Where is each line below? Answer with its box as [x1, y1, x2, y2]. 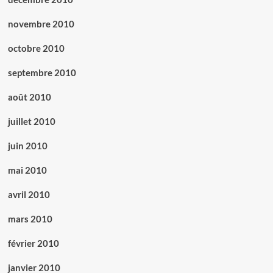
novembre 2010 [7, 18, 74, 30]
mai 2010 [7, 165, 47, 176]
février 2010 [7, 238, 59, 249]
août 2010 [7, 91, 51, 103]
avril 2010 [7, 189, 50, 200]
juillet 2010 [7, 116, 55, 127]
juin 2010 [7, 140, 48, 152]
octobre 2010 [7, 43, 65, 54]
